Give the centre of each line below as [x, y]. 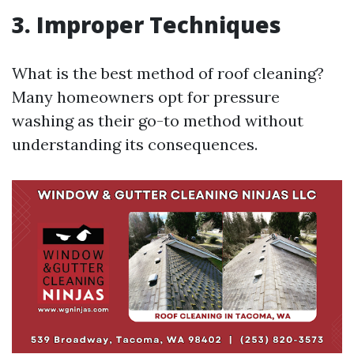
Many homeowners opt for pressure [146, 97]
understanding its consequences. [135, 144]
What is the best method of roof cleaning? [168, 73]
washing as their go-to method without [158, 121]
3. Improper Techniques [147, 24]
